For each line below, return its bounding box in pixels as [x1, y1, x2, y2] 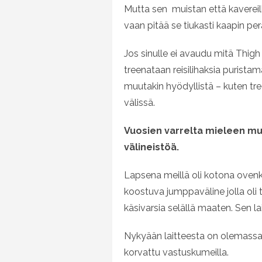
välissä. [124, 97, 155, 108]
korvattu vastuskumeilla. [124, 247, 229, 258]
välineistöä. [124, 142, 179, 153]
